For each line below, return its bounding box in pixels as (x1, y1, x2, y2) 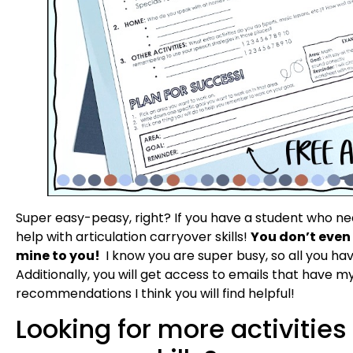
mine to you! (16, 246, 102, 265)
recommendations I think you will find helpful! (16, 284, 295, 303)
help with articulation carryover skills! (16, 227, 251, 246)
